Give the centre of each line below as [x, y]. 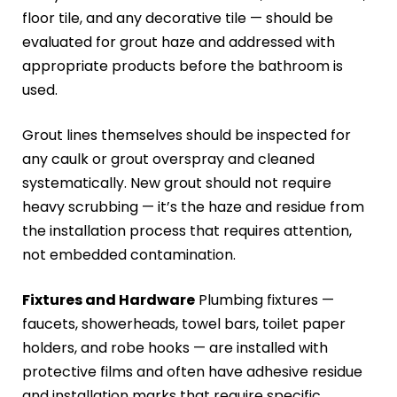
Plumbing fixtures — [265, 300]
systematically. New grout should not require [177, 183]
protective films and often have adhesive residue [192, 371]
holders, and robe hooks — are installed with [175, 347]
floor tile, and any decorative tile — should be [178, 18]
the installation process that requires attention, [187, 230]
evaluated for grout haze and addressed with [179, 42]
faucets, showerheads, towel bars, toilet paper [184, 323]
